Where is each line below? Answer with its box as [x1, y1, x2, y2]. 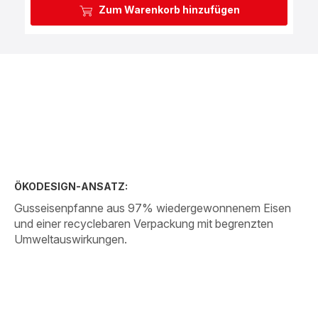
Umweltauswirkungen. [14, 231, 127, 246]
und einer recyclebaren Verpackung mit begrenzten [14, 216, 273, 231]
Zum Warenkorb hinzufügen [98, 4, 240, 16]
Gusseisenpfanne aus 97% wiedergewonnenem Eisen [14, 200, 291, 215]
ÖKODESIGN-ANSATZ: [14, 180, 128, 192]
